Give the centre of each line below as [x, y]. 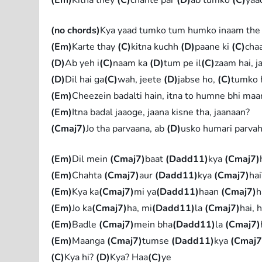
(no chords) [76, 30]
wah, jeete [141, 79]
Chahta [88, 175]
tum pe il [183, 63]
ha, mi [140, 208]
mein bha [154, 224]
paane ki [213, 46]
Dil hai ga [85, 79]
